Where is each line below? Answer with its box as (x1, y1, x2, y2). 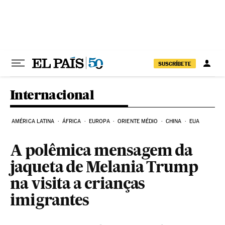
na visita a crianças (10, 177, 145, 192)
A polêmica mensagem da (10, 144, 193, 159)
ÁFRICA (62, 118, 81, 125)
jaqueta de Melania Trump (10, 161, 198, 176)
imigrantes (10, 194, 89, 209)
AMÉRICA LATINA (12, 118, 55, 125)
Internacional (10, 87, 94, 102)
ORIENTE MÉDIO (118, 118, 158, 125)
